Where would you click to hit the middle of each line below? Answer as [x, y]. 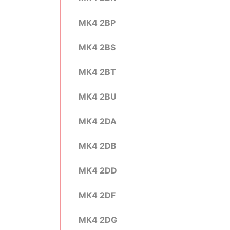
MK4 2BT [97, 72]
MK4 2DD [98, 170]
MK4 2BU [98, 97]
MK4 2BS [97, 47]
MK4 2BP [97, 23]
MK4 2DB [98, 146]
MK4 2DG [98, 220]
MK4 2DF [97, 195]
